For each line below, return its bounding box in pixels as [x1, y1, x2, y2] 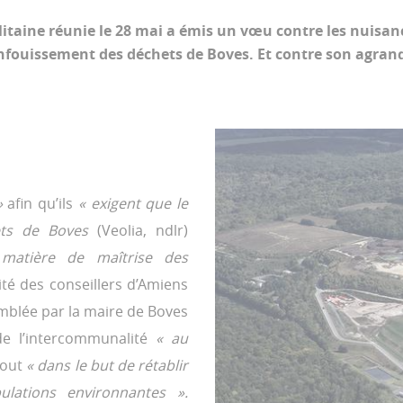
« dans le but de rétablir [26, 355, 189, 375]
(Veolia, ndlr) [96, 220, 189, 240]
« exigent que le [77, 193, 189, 213]
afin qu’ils [7, 193, 78, 213]
